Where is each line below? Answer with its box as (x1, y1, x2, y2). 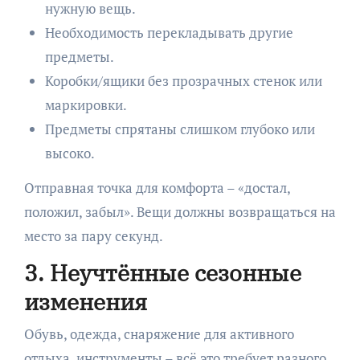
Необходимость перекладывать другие (44, 23, 293, 43)
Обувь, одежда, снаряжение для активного (23, 324, 294, 343)
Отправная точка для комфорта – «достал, (23, 178, 290, 198)
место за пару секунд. (23, 227, 163, 246)
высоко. (44, 144, 95, 163)
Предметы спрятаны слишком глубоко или (44, 120, 315, 139)
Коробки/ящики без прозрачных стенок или (44, 72, 322, 91)
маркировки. (44, 96, 127, 115)
